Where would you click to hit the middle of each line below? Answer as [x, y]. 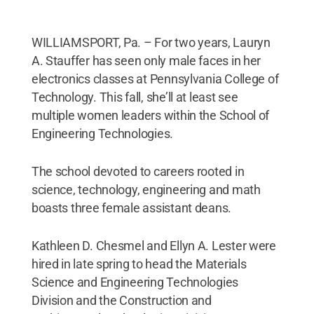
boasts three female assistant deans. [131, 207]
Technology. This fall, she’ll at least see [135, 97]
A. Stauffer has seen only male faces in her [146, 60]
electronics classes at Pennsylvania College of [155, 78]
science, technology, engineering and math [146, 189]
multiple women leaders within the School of [150, 115]
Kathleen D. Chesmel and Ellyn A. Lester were [153, 245]
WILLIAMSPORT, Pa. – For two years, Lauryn [151, 42]
